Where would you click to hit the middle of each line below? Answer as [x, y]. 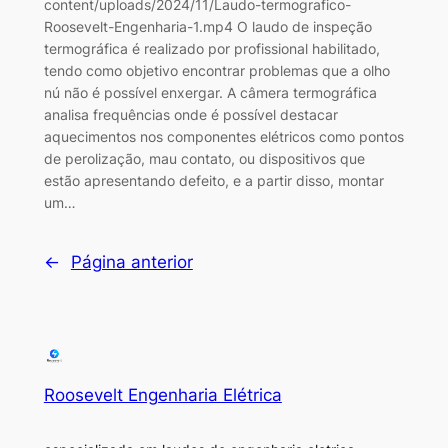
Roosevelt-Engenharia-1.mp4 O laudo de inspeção [207, 26]
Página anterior [131, 262]
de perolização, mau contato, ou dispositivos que [204, 158]
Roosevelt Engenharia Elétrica [162, 394]
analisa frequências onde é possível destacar [190, 114]
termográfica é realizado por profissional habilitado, [211, 48]
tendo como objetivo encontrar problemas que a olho [216, 70]
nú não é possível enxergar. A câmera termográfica [210, 92]
